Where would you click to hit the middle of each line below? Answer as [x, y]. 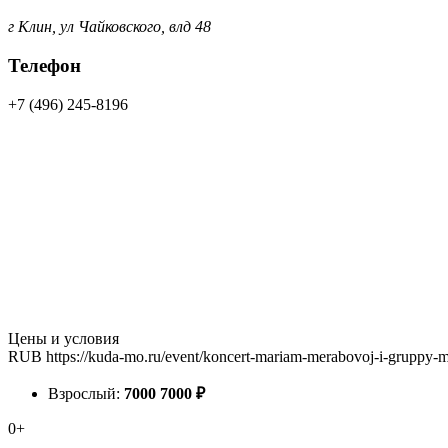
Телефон [44, 65]
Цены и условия [63, 338]
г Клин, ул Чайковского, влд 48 [109, 27]
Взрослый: [86, 393]
